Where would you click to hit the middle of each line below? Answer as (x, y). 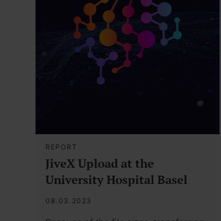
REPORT (61, 147)
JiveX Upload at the (100, 164)
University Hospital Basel (116, 180)
